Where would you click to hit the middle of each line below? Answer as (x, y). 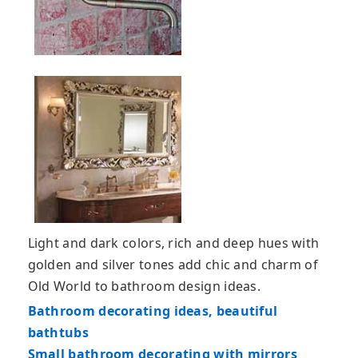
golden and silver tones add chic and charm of (173, 264)
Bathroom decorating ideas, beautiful (153, 310)
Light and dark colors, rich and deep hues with (173, 243)
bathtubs (58, 332)
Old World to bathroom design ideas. (144, 286)
